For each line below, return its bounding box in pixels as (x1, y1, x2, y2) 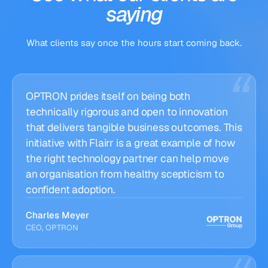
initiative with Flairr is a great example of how (26, 136, 235, 150)
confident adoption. (26, 182, 115, 196)
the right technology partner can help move (26, 151, 229, 165)
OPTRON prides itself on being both (26, 89, 191, 103)
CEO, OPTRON (26, 223, 78, 233)
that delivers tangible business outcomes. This (26, 120, 242, 134)
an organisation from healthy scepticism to (26, 167, 224, 181)
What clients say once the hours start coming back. (26, 37, 242, 48)
